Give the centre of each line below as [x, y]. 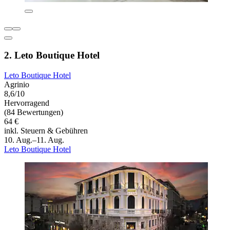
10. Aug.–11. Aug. [34, 140]
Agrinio [17, 84]
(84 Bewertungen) [34, 112]
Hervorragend [27, 103]
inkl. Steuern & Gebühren [46, 130]
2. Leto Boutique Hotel [52, 55]
